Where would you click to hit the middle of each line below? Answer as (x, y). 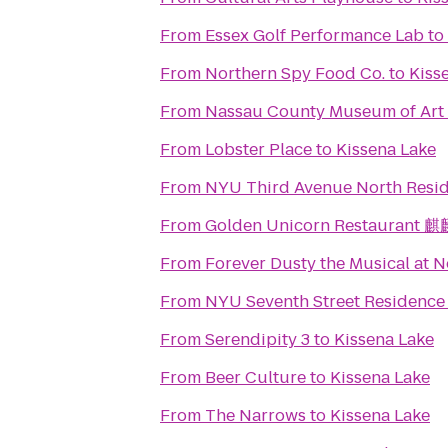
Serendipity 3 (257, 339)
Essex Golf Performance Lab (314, 35)
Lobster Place (258, 149)
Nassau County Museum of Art (324, 111)
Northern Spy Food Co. (295, 73)
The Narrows (255, 415)
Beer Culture (255, 377)
